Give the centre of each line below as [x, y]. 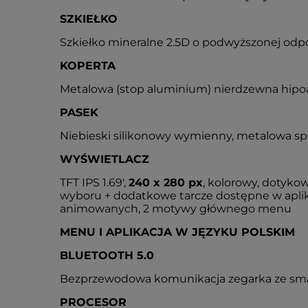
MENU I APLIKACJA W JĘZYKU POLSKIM [177, 232]
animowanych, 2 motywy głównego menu [176, 209]
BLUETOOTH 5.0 [107, 255]
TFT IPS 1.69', [94, 183]
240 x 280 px [166, 183]
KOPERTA [88, 66]
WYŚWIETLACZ [104, 159]
